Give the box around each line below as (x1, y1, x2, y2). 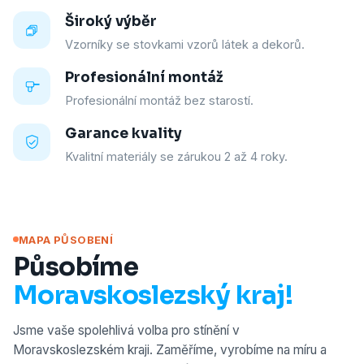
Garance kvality (65, 125, 182, 142)
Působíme (13, 250, 139, 283)
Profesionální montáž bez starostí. (65, 93, 253, 107)
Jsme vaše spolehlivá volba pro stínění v (13, 322, 240, 338)
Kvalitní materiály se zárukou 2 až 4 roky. (65, 149, 288, 163)
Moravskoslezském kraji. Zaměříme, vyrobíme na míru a (13, 341, 327, 357)
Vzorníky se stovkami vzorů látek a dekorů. (65, 37, 305, 51)
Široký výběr (65, 13, 157, 30)
